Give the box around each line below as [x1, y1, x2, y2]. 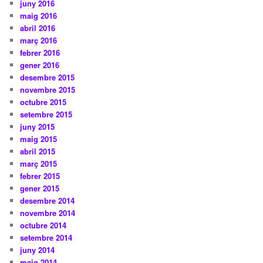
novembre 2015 [20, 83, 76, 95]
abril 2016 [20, 22, 56, 33]
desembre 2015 [20, 71, 75, 83]
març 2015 [20, 157, 58, 169]
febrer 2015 [20, 170, 60, 181]
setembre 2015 [20, 108, 73, 120]
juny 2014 [20, 244, 55, 255]
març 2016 [20, 34, 58, 46]
